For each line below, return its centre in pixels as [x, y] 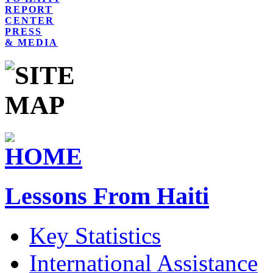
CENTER [30, 20]
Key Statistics [95, 236]
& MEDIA [31, 42]
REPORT [29, 9]
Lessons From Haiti [107, 196]
